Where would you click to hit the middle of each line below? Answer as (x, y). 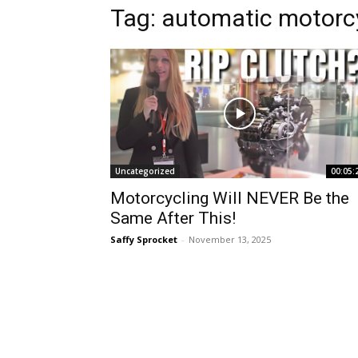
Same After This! (173, 218)
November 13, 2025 (230, 239)
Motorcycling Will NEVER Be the (230, 198)
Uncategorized (145, 171)
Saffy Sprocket (144, 239)
